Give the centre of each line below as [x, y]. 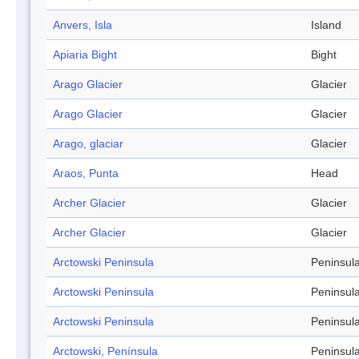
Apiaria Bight [85, 55]
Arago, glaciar [88, 144]
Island [326, 25]
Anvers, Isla [83, 25]
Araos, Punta [86, 173]
